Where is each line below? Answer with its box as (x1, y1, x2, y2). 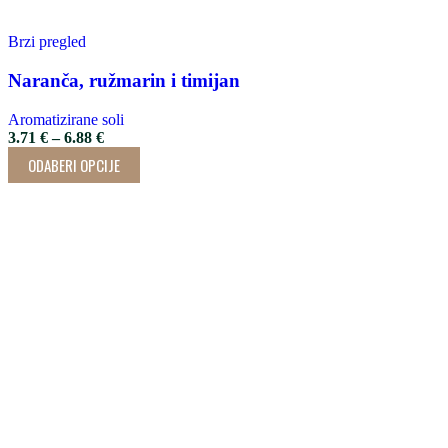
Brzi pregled (8, 33, 86, 51)
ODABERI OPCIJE (28, 153, 120, 176)
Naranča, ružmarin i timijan (8, 69, 240, 91)
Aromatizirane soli (8, 110, 124, 128)
